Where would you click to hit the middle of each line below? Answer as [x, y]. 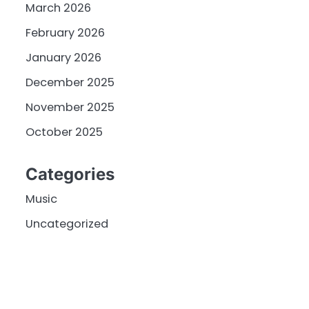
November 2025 [70, 107]
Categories [70, 175]
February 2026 [65, 32]
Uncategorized [67, 224]
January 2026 [63, 57]
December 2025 [70, 82]
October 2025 [64, 132]
